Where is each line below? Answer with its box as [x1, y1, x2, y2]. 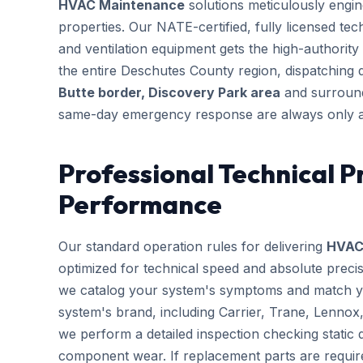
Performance [58, 188, 222, 220]
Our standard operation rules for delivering [58, 238, 327, 254]
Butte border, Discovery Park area [58, 84, 280, 100]
